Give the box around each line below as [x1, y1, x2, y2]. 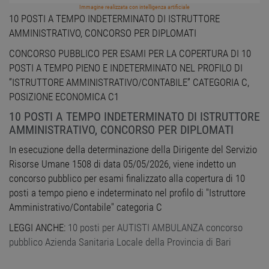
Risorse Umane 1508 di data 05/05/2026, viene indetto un [9, 158, 236, 171]
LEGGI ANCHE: [9, 222, 68, 234]
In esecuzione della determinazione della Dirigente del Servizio [9, 144, 257, 156]
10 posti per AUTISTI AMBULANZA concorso [68, 222, 243, 234]
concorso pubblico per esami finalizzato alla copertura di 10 [9, 172, 245, 185]
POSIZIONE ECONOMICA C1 [9, 91, 119, 103]
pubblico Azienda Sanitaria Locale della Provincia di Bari [9, 236, 231, 249]
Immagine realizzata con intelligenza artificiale [79, 4, 190, 11]
